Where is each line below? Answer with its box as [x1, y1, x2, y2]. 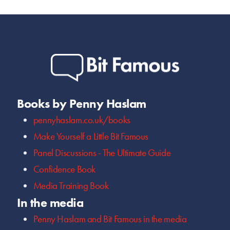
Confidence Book [33, 163, 96, 176]
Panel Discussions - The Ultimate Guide [33, 146, 171, 160]
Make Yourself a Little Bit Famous [33, 130, 149, 143]
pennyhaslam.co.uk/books [33, 113, 130, 127]
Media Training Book [33, 179, 109, 193]
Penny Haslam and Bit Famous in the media [33, 213, 187, 226]
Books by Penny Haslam [17, 95, 146, 112]
